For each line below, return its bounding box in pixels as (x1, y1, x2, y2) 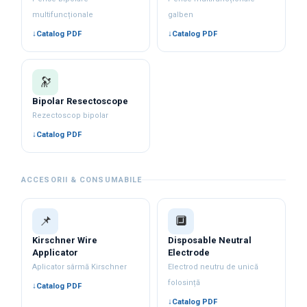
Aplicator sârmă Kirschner (32, 262, 127, 271)
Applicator (32, 247, 79, 258)
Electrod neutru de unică (168, 262, 259, 271)
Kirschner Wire (32, 234, 98, 245)
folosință (168, 278, 201, 287)
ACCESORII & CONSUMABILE (21, 175, 143, 184)
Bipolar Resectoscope (32, 95, 129, 106)
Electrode (168, 247, 210, 258)
